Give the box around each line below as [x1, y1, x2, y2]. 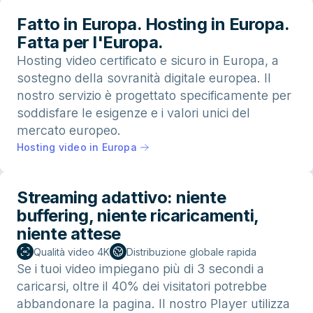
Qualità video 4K [34, 245, 110, 258]
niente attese [17, 224, 121, 245]
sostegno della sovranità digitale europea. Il [17, 70, 271, 85]
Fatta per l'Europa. [17, 31, 163, 52]
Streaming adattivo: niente [17, 187, 226, 208]
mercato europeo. [17, 122, 121, 138]
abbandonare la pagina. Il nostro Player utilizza [17, 296, 290, 312]
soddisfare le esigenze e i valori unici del [17, 105, 250, 120]
